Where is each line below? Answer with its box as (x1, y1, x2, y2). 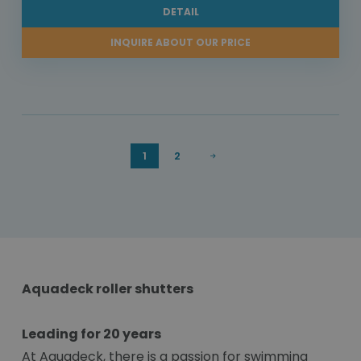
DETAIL (162, 5, 199, 19)
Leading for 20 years (22, 325, 161, 344)
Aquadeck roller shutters (22, 280, 193, 299)
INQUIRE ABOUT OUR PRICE (110, 35, 251, 50)
